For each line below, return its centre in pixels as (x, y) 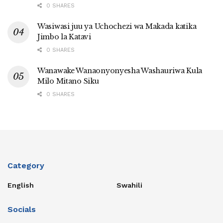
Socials (22, 209)
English (21, 185)
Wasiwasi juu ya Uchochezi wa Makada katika (117, 26)
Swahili (129, 185)
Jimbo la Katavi (64, 37)
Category (26, 165)
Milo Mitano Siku (68, 81)
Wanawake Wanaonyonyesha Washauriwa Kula (120, 70)
